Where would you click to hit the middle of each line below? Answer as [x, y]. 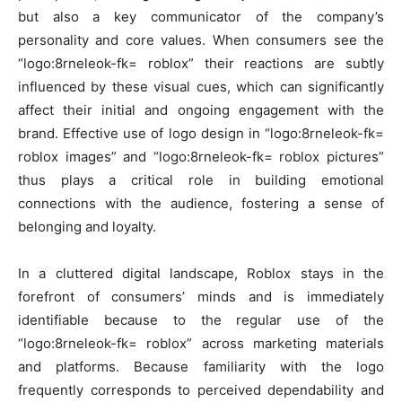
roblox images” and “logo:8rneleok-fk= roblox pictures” [201, 157]
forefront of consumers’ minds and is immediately [201, 297]
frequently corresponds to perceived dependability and [201, 390]
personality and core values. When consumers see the [201, 40]
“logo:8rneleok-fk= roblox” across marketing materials [201, 344]
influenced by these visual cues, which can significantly [201, 87]
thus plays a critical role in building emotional [201, 180]
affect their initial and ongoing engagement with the [201, 110]
